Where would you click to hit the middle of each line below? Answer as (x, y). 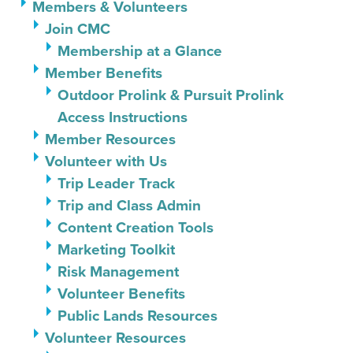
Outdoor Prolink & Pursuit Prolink (171, 95)
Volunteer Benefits (121, 294)
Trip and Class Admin (129, 205)
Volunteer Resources (115, 338)
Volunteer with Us (106, 161)
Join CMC (78, 29)
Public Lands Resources (137, 316)
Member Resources (110, 139)
